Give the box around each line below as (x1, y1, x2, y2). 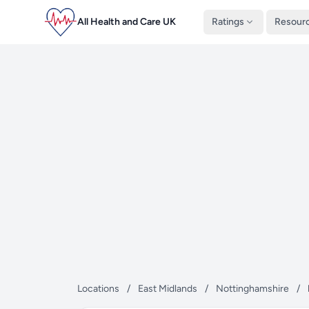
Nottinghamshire (216, 283, 291, 295)
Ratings (212, 16, 244, 28)
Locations (77, 283, 119, 295)
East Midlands (138, 283, 199, 295)
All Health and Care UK (77, 16, 176, 28)
